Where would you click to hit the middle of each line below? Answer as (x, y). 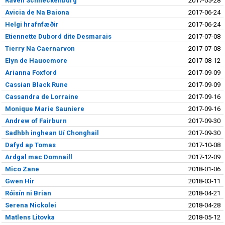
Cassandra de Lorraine (41, 96)
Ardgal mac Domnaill (38, 157)
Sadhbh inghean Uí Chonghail (52, 133)
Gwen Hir (20, 181)
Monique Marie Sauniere (44, 108)
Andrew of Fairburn (36, 121)
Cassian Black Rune (36, 84)
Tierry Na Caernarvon (40, 48)
